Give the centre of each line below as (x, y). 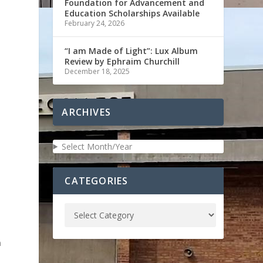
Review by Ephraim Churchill (122, 61)
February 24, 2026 (95, 23)
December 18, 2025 (97, 71)
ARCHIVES (86, 112)
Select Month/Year (97, 146)
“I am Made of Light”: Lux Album (131, 50)
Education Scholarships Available (132, 13)
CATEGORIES (97, 181)
